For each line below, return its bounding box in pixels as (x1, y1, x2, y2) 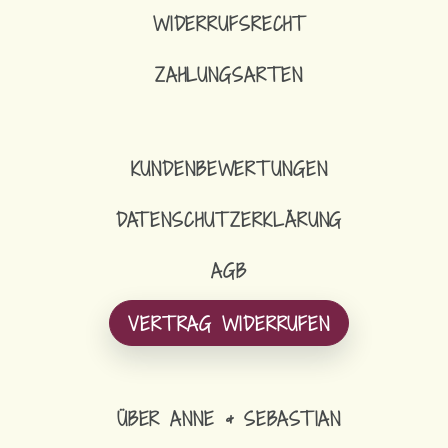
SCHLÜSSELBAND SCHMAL (251, 103, 430, 128)
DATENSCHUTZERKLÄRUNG (115, 206, 343, 234)
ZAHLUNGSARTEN (154, 61, 304, 89)
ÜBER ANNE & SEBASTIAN (116, 405, 342, 433)
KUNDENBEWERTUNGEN (130, 155, 328, 183)
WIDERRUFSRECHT (152, 10, 306, 38)
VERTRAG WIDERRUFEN (128, 309, 330, 337)
